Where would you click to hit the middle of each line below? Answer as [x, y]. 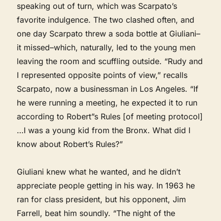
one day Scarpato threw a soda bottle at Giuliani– [109, 33]
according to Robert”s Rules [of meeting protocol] [110, 116]
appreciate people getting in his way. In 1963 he [106, 185]
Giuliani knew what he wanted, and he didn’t [99, 171]
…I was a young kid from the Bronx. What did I [104, 130]
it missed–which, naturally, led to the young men [106, 47]
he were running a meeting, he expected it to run [107, 102]
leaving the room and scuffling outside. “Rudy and [110, 61]
